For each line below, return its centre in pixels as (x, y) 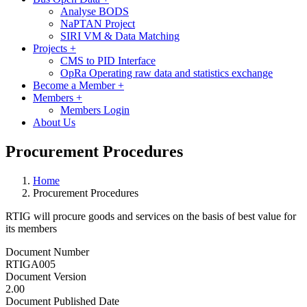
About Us (54, 122)
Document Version (46, 276)
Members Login (95, 110)
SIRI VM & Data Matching (120, 36)
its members (31, 228)
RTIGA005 (30, 264)
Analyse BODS (95, 11)
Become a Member (75, 85)
